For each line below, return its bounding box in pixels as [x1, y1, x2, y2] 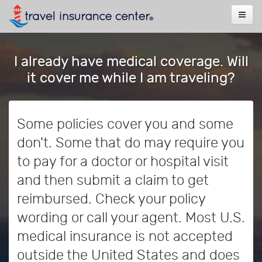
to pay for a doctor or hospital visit [17, 153, 229, 170]
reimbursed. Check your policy [17, 191, 205, 207]
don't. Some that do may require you [17, 135, 244, 151]
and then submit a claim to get [17, 172, 209, 188]
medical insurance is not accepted [17, 228, 233, 244]
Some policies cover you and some [17, 116, 233, 132]
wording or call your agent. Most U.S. [17, 209, 245, 226]
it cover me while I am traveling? [27, 70, 235, 86]
